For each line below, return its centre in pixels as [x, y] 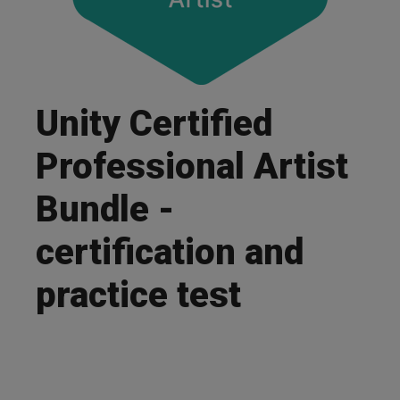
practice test [138, 295]
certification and [170, 252]
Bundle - [105, 209]
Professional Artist [192, 167]
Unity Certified [154, 124]
